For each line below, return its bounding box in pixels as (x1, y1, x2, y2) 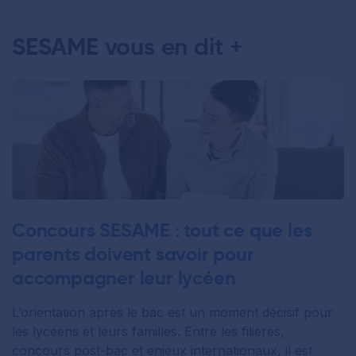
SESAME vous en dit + (12, 32, 243, 62)
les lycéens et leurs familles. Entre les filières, (12, 323, 284, 340)
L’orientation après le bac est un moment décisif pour (12, 304, 333, 321)
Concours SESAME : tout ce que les (12, 219, 312, 243)
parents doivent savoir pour (12, 242, 254, 267)
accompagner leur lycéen (12, 266, 236, 291)
